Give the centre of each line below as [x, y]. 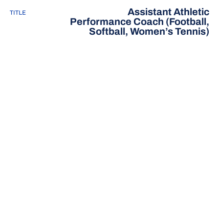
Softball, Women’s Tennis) [149, 31]
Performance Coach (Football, [140, 22]
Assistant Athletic [168, 12]
